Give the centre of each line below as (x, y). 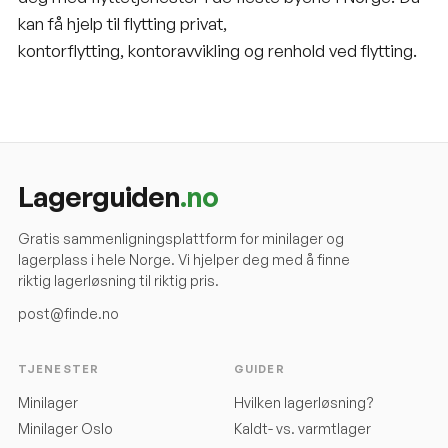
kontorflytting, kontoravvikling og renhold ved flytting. (217, 50)
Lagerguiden (99, 196)
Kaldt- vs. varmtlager (302, 428)
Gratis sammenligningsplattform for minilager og (181, 238)
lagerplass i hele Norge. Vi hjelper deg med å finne (184, 259)
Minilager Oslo (65, 428)
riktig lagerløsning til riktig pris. (118, 280)
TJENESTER (58, 368)
